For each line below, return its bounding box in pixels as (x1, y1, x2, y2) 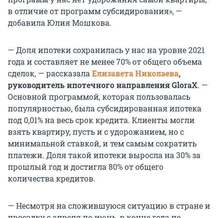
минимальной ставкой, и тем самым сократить (8, 138, 197, 149)
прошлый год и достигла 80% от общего (8, 162, 163, 172)
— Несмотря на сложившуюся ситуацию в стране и (8, 200, 210, 211)
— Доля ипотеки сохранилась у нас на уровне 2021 (8, 45, 205, 55)
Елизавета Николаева (92, 68, 179, 79)
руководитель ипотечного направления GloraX (8, 80, 198, 91)
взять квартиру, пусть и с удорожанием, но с (8, 127, 184, 137)
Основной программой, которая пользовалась (8, 91, 190, 102)
